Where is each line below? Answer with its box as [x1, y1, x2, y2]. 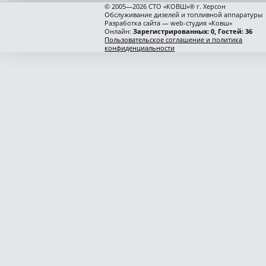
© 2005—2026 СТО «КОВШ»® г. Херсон [104, 1, 226, 11]
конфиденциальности [104, 43, 175, 52]
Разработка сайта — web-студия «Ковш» [104, 18, 233, 27]
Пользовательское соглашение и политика [104, 34, 243, 44]
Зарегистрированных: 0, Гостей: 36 [133, 26, 253, 36]
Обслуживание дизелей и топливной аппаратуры [104, 9, 263, 19]
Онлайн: [104, 26, 134, 36]
